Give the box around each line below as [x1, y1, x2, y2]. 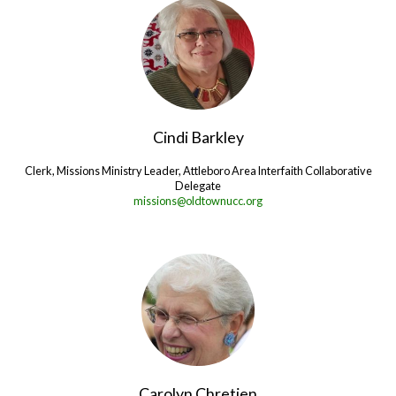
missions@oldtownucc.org [133, 193, 263, 208]
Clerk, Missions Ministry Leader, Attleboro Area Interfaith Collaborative [24, 163, 372, 178]
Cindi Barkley [152, 126, 244, 147]
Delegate [175, 178, 221, 193]
